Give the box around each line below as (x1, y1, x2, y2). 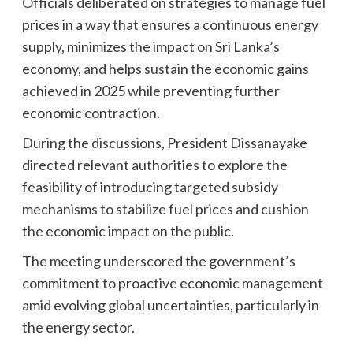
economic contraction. (21, 104, 160, 122)
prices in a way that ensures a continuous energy (21, 16, 318, 34)
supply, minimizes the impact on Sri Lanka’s (21, 38, 280, 56)
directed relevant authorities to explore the (21, 156, 288, 174)
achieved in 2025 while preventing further (21, 82, 280, 100)
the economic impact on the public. (21, 222, 234, 240)
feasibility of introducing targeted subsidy (21, 178, 278, 196)
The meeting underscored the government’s (21, 252, 295, 270)
